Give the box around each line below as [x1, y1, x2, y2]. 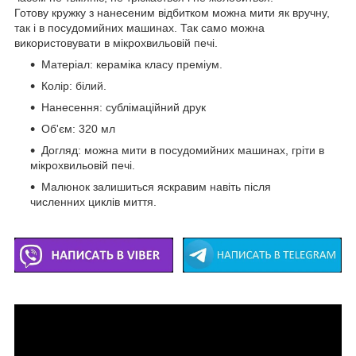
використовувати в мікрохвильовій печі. [14, 37, 218, 50]
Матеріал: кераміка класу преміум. [41, 58, 222, 72]
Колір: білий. [41, 79, 106, 93]
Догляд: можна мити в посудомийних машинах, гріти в [41, 144, 324, 157]
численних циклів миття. [30, 195, 157, 209]
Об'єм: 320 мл [41, 122, 115, 136]
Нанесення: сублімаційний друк [41, 101, 206, 114]
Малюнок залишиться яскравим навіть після [41, 180, 271, 194]
